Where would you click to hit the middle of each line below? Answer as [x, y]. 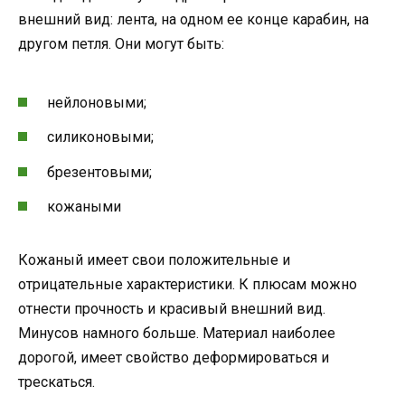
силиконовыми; [100, 137]
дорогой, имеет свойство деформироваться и [174, 357]
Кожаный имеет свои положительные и [154, 259]
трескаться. [57, 381]
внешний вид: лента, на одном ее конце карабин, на [193, 19]
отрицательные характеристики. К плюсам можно [188, 284]
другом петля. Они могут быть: [121, 43]
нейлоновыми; [97, 103]
